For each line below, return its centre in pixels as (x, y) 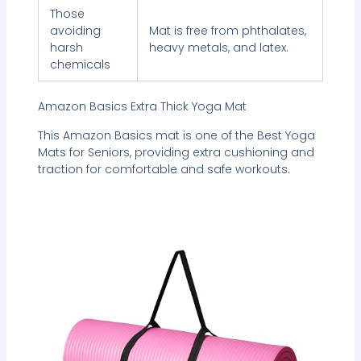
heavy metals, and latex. (218, 48)
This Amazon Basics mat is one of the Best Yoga (176, 135)
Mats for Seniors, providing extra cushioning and (176, 152)
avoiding (75, 31)
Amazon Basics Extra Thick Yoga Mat (142, 107)
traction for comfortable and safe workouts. (164, 169)
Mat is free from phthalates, (227, 31)
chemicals (80, 65)
